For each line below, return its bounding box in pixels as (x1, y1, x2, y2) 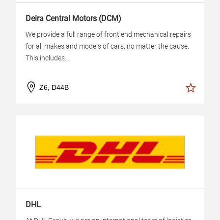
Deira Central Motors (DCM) (26, 14, 121, 23)
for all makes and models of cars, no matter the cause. (26, 42, 189, 50)
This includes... (26, 54, 69, 62)
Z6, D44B (39, 83, 69, 91)
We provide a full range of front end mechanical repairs (26, 30, 191, 38)
